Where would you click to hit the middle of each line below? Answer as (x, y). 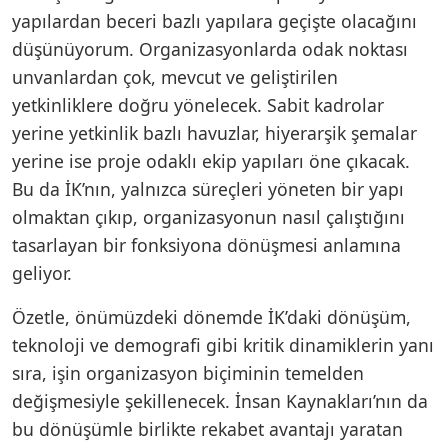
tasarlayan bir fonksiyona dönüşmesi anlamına (206, 244)
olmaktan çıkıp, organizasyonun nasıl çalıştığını (208, 216)
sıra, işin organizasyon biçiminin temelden (188, 372)
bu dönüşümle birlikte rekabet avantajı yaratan (207, 428)
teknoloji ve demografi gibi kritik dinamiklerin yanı (223, 344)
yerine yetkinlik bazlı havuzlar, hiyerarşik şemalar (214, 132)
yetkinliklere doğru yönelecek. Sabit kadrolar (198, 104)
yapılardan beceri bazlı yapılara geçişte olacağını (214, 20)
